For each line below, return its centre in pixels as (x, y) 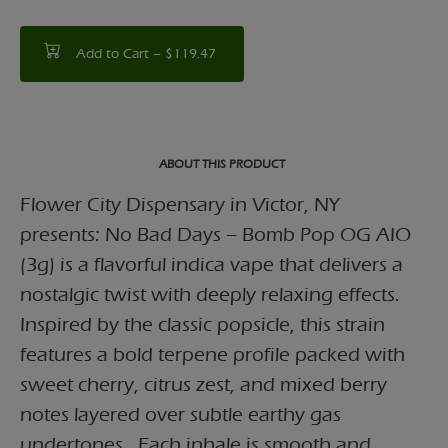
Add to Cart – (120, 53)
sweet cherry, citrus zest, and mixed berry (203, 384)
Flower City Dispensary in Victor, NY (180, 204)
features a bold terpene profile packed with (212, 354)
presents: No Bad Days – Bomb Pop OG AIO (215, 234)
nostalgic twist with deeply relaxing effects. (210, 294)
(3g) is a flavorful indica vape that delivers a (211, 264)
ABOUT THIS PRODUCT (222, 164)
